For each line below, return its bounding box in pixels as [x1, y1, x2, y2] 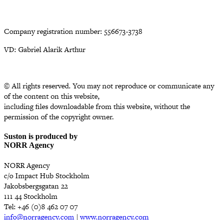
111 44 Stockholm [4, 191, 57, 202]
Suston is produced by [4, 132, 78, 141]
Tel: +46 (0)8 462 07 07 [4, 201, 78, 212]
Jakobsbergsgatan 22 [4, 181, 68, 192]
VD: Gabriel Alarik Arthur [4, 44, 85, 55]
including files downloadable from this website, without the [4, 101, 190, 111]
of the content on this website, [4, 90, 100, 101]
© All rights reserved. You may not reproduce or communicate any [4, 80, 214, 91]
